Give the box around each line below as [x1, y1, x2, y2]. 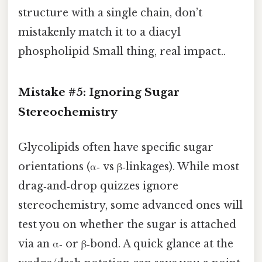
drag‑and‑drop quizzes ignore [18, 179, 178, 192]
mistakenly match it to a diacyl [18, 25, 181, 39]
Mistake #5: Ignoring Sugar [18, 85, 180, 99]
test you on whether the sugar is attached [18, 218, 236, 231]
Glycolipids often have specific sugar [18, 140, 213, 154]
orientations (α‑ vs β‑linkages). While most [18, 160, 239, 173]
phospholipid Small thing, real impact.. [18, 44, 226, 58]
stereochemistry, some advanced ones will [18, 198, 243, 212]
